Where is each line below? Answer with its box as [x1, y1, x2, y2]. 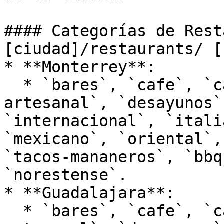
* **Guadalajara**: [4, 184, 175, 202]
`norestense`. [4, 166, 127, 184]
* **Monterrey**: [4, 58, 156, 76]
